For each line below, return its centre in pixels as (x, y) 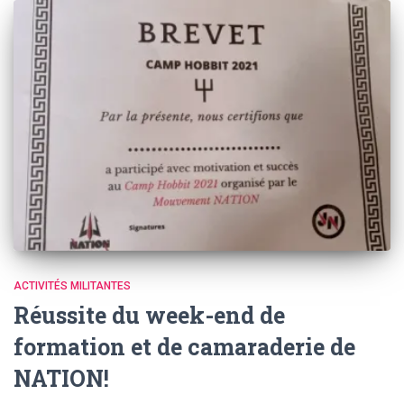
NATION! (61, 379)
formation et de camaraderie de (184, 347)
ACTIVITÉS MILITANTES (72, 286)
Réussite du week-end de (149, 316)
